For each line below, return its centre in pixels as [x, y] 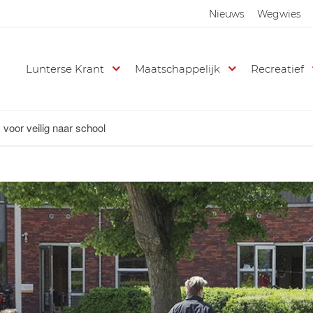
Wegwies [279, 14]
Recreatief [278, 69]
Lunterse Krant [65, 69]
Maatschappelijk [178, 69]
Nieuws [227, 14]
